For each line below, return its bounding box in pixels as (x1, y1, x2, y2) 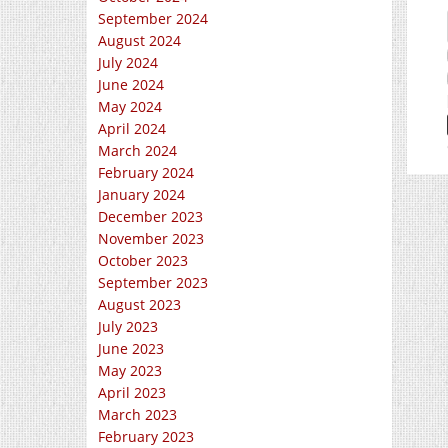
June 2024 (98, 75, 164, 94)
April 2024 (98, 119, 166, 138)
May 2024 (98, 97, 162, 116)
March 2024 (98, 141, 177, 160)
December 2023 (98, 207, 203, 226)
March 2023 (98, 405, 177, 424)
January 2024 (98, 185, 185, 204)
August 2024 (98, 31, 181, 50)
